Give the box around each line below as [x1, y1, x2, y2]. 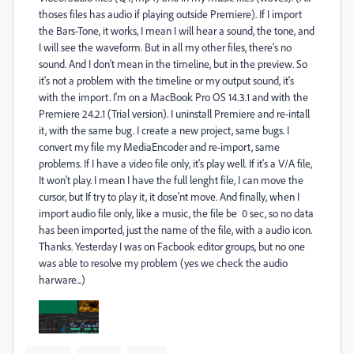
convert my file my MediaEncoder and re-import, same [39, 140, 280, 153]
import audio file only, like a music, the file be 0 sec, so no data [39, 206, 314, 220]
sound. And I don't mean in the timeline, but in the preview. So [39, 57, 307, 70]
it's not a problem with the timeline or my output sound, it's [39, 73, 294, 87]
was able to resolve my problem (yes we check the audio [39, 256, 288, 269]
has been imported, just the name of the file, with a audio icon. [39, 223, 312, 236]
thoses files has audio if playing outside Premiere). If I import [39, 7, 302, 21]
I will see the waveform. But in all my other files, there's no [39, 40, 292, 54]
